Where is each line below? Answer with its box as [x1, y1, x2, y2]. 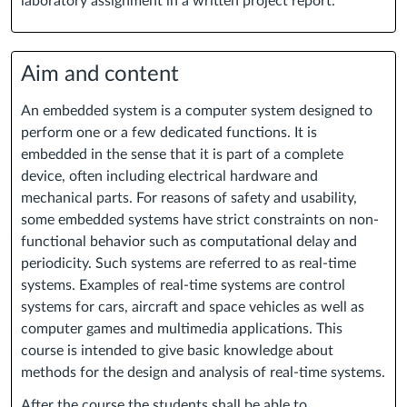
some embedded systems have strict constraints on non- [21, 213, 379, 228]
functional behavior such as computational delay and [21, 234, 357, 250]
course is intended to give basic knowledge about [21, 343, 333, 359]
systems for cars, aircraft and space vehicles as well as [21, 300, 364, 315]
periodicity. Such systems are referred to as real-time [21, 256, 356, 272]
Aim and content [21, 64, 179, 86]
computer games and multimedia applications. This [21, 322, 342, 337]
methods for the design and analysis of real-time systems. [21, 365, 385, 381]
